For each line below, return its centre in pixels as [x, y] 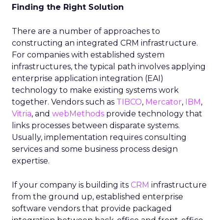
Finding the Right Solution [68, 7]
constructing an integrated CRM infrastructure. [105, 43]
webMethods [78, 114]
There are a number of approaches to [86, 31]
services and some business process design [95, 149]
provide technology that [153, 114]
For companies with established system [88, 55]
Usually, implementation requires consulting [99, 137]
